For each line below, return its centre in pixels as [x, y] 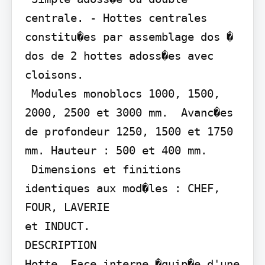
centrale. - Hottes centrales [116, 17]
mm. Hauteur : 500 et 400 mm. [116, 150]
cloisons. [54, 74]
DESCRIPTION [60, 245]
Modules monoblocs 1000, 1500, [28, 93]
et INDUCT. [57, 226]
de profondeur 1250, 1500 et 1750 [129, 131]
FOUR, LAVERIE [67, 207]
